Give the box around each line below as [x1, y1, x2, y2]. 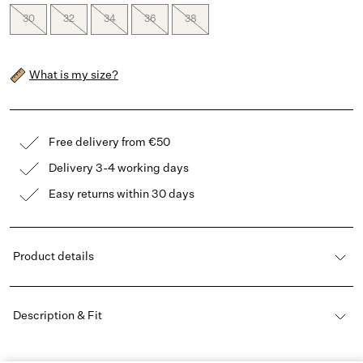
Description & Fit [13, 310, 102, 322]
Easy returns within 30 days [49, 189, 194, 201]
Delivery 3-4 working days [49, 163, 189, 175]
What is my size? [29, 70, 118, 82]
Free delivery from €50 [49, 137, 170, 149]
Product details [13, 251, 94, 263]
